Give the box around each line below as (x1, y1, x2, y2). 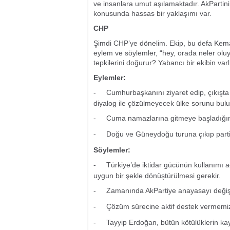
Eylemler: (93, 73, 126, 82)
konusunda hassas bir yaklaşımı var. (93, 9, 212, 17)
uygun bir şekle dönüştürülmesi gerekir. (93, 171, 221, 180)
